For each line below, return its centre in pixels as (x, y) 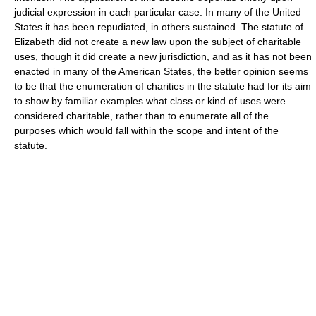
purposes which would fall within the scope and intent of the (146, 130)
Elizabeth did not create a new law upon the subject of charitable (158, 41)
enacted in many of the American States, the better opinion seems (161, 71)
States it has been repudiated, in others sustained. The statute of (159, 26)
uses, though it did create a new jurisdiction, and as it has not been (163, 56)
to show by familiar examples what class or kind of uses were (150, 101)
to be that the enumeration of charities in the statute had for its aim (163, 86)
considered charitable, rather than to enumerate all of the (141, 115)
